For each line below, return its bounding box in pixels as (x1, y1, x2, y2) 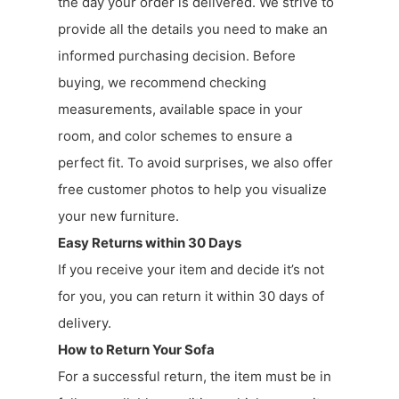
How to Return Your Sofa (58, 341, 215, 359)
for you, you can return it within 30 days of (58, 288, 324, 305)
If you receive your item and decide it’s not (58, 261, 324, 279)
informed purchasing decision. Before (58, 47, 296, 65)
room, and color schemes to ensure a (58, 127, 292, 145)
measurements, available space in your (58, 101, 303, 118)
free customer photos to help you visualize (58, 181, 327, 199)
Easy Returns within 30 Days (58, 234, 241, 252)
